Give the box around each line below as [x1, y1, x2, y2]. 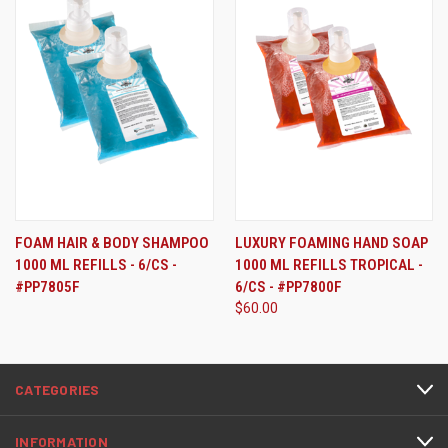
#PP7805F [15, 278, 80, 297]
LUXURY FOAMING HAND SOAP [234, 234, 428, 253]
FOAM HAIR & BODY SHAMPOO [15, 234, 209, 253]
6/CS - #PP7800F [234, 278, 342, 297]
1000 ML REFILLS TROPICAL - [234, 256, 423, 275]
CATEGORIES [15, 381, 100, 399]
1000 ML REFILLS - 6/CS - [15, 256, 177, 275]
